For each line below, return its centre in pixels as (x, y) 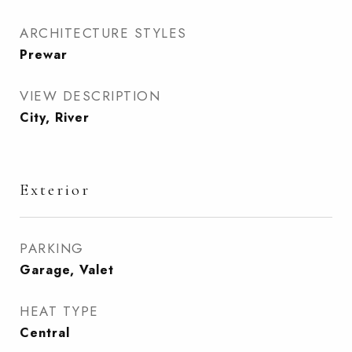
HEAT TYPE (59, 312)
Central (45, 333)
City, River (55, 118)
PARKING (52, 249)
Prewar (44, 55)
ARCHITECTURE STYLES (103, 33)
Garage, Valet (67, 270)
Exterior (55, 190)
